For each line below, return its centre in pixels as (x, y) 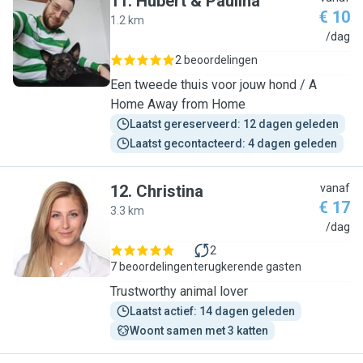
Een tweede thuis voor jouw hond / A (214, 85)
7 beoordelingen (152, 267)
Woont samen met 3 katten (199, 331)
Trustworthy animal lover (179, 291)
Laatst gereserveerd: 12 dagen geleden (234, 124)
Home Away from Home (178, 104)
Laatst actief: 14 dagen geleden (212, 311)
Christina (170, 191)
